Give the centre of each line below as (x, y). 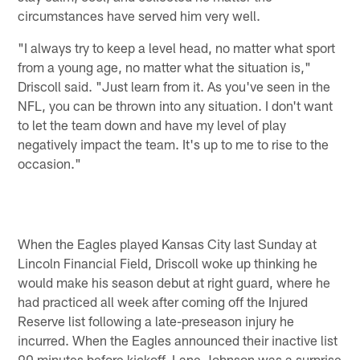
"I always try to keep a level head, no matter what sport (177, 47)
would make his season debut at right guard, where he (174, 282)
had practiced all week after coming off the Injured (163, 302)
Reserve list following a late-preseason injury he (156, 321)
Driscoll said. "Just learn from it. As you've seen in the (174, 86)
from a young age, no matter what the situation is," (165, 66)
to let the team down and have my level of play (152, 124)
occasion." (50, 163)
